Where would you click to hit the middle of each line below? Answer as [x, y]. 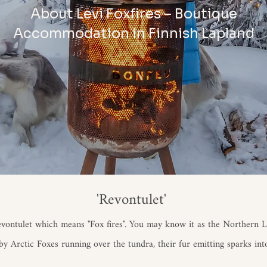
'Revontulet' [133, 201]
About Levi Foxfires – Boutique [133, 14]
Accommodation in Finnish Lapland [133, 34]
